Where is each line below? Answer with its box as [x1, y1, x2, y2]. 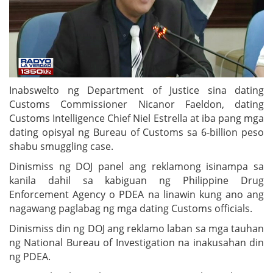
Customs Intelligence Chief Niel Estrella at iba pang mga [9, 111, 264, 125]
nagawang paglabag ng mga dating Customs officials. [9, 201, 252, 215]
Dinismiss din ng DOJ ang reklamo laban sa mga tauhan [9, 221, 264, 235]
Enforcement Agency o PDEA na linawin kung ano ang [9, 187, 264, 201]
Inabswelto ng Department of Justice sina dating [9, 83, 264, 97]
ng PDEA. [9, 249, 51, 263]
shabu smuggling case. [9, 139, 113, 153]
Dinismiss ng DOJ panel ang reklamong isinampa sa [9, 159, 264, 173]
